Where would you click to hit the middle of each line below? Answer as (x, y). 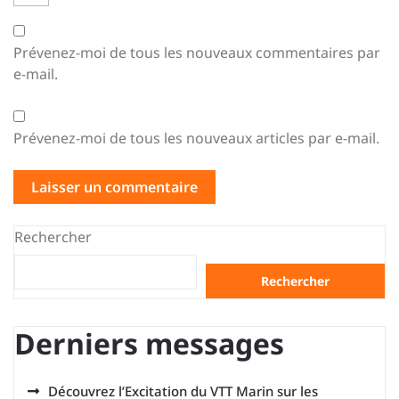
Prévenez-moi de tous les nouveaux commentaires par (197, 53)
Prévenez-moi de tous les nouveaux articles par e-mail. (196, 138)
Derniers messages (149, 343)
